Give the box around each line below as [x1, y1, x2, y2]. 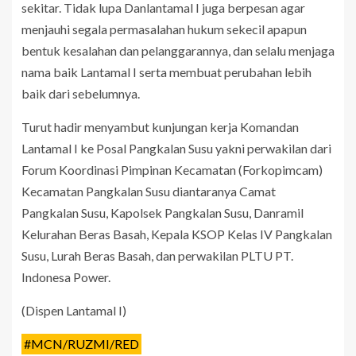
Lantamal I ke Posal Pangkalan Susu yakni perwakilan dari [21, 141, 331, 157]
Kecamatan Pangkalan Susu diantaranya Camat [21, 184, 276, 199]
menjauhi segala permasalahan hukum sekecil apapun [21, 21, 307, 37]
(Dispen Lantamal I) [21, 303, 126, 319]
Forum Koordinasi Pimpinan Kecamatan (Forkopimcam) [21, 162, 323, 178]
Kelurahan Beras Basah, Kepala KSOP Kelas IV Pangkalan [21, 226, 332, 242]
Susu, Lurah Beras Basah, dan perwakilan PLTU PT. [21, 248, 293, 264]
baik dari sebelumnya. [21, 86, 140, 102]
